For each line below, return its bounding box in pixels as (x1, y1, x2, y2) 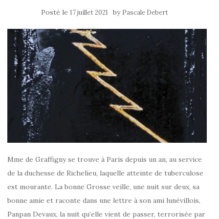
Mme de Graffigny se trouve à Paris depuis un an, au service (7, 154, 202, 164)
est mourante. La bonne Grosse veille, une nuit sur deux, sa (7, 182, 199, 191)
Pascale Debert (122, 8, 168, 17)
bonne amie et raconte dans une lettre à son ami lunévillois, (7, 196, 200, 205)
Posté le (41, 8, 70, 17)
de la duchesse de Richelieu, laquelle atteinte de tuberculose (7, 168, 203, 177)
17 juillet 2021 (70, 8, 108, 17)
